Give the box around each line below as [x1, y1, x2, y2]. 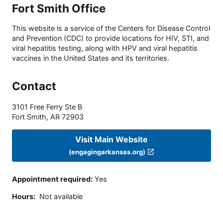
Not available [39, 192, 83, 201]
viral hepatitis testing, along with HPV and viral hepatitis [12, 44, 198, 53]
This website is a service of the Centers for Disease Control [12, 24, 210, 33]
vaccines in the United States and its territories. [12, 54, 169, 63]
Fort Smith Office [12, 1, 106, 15]
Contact [12, 79, 56, 93]
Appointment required [12, 175, 91, 184]
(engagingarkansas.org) [69, 147, 146, 156]
